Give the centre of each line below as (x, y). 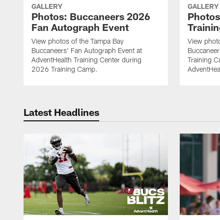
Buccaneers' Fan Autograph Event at (87, 51)
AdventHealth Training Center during (86, 60)
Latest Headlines (61, 112)
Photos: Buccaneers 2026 (91, 16)
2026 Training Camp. (65, 69)
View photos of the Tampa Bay (78, 41)
